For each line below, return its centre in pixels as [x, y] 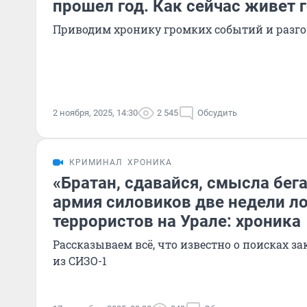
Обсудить [217, 113]
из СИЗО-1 [80, 261]
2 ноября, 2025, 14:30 [95, 113]
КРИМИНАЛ [96, 162]
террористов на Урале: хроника [177, 221]
